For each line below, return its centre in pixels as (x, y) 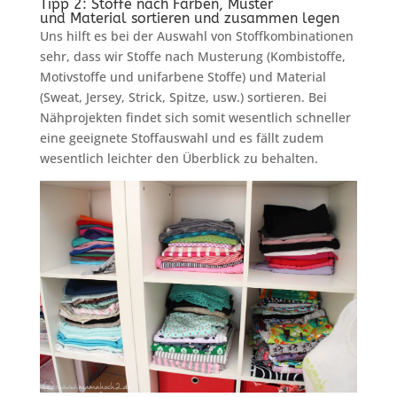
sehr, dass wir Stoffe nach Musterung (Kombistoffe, (192, 57)
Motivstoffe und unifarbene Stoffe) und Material (183, 77)
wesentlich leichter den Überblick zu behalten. (179, 159)
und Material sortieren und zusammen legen (189, 19)
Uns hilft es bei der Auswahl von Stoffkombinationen (196, 36)
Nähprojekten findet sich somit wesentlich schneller (195, 118)
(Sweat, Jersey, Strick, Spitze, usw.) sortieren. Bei (183, 97)
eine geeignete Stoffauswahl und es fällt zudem (181, 138)
